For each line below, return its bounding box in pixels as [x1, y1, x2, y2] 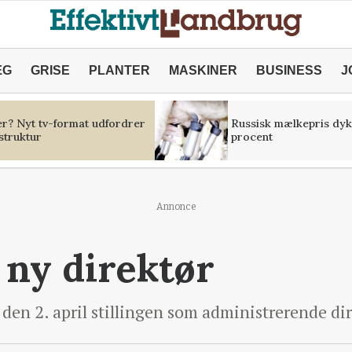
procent [230, 130, 273, 144]
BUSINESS [255, 64, 322, 77]
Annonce [156, 201, 196, 212]
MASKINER [168, 64, 237, 77]
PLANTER [88, 64, 150, 77]
